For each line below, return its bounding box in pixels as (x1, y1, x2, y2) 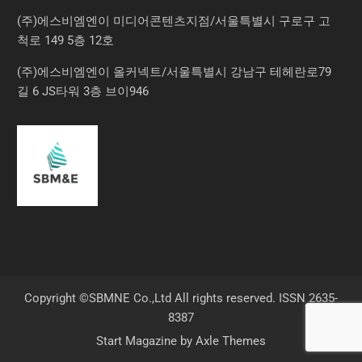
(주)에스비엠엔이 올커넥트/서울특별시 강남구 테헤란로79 (17, 65, 332, 80)
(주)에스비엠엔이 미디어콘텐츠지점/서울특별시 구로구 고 (17, 14, 331, 29)
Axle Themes (195, 334, 266, 349)
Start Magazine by (95, 334, 196, 349)
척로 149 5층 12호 (17, 33, 115, 48)
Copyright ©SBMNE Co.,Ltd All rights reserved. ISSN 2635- (23, 291, 338, 306)
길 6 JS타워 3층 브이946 (17, 84, 149, 99)
